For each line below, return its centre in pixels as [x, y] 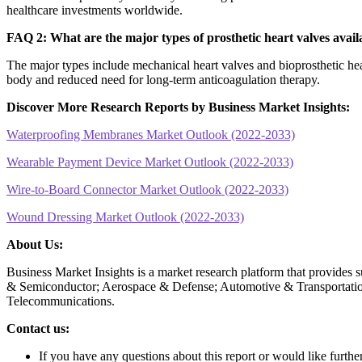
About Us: [35, 245]
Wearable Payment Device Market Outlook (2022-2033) [150, 162]
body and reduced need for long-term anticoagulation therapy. [163, 80]
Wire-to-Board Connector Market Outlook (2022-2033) [147, 190]
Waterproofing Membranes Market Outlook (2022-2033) [151, 135]
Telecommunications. [61, 301]
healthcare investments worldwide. [95, 11]
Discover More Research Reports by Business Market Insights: [180, 107]
